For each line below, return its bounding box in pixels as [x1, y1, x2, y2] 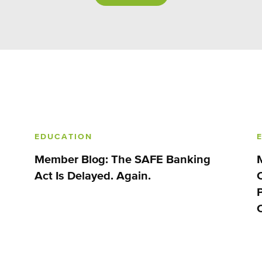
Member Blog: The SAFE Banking [35, 154, 211, 166]
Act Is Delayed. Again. [35, 170, 151, 182]
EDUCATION [35, 133, 92, 141]
